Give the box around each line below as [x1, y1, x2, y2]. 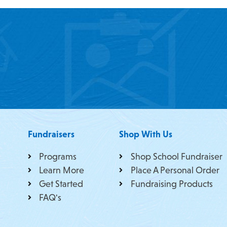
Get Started [39, 178, 84, 189]
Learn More [39, 165, 85, 175]
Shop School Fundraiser [130, 151, 222, 162]
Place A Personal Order [130, 165, 219, 175]
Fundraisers [27, 129, 74, 139]
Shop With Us [119, 129, 173, 139]
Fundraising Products [130, 178, 213, 189]
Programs [39, 151, 77, 162]
